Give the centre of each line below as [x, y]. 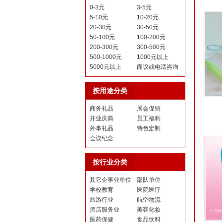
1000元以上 [153, 57]
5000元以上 [106, 67]
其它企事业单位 [111, 180]
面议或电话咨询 [158, 67]
